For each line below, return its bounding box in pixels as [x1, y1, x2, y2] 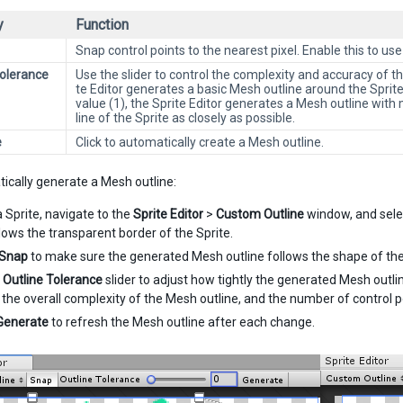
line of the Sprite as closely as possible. [76, 111, 295, 125]
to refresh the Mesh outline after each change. [49, 315, 315, 329]
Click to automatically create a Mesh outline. [76, 135, 324, 149]
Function [76, 16, 129, 33]
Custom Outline [216, 207, 304, 221]
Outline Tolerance [3, 273, 103, 287]
